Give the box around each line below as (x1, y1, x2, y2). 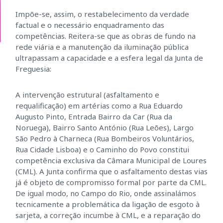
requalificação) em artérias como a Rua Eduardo (15, 101, 183, 111)
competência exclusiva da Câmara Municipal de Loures (15, 155, 207, 165)
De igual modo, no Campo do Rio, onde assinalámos (15, 188, 196, 198)
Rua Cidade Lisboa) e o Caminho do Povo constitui (15, 144, 189, 154)
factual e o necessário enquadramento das (15, 20, 164, 30)
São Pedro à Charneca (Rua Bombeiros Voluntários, (15, 133, 194, 143)
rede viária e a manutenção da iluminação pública (15, 42, 189, 52)
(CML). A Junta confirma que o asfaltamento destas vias (15, 166, 208, 176)
